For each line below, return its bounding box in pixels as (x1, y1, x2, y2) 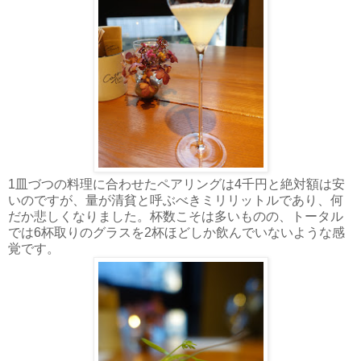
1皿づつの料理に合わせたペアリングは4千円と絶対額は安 (8, 176, 345, 191)
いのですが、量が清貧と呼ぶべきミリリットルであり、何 (8, 193, 343, 207)
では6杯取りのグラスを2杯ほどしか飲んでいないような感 (8, 225, 345, 239)
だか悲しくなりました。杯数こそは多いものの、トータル (8, 209, 343, 223)
